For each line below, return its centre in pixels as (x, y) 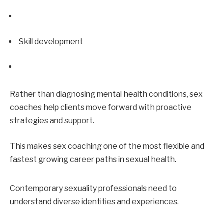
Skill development (51, 41)
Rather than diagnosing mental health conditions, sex (106, 94)
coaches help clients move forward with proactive (101, 107)
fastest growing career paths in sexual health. (93, 159)
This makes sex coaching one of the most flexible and (107, 146)
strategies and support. (52, 120)
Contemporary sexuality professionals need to (93, 188)
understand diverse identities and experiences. (94, 201)
